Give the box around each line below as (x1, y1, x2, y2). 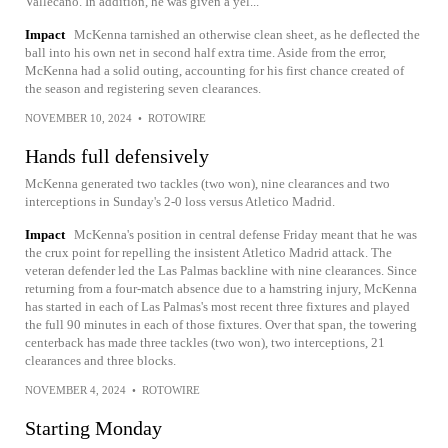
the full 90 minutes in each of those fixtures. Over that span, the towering (25, 317, 417, 332)
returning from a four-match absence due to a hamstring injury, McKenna (25, 281, 417, 296)
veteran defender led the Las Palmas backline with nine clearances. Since (25, 263, 417, 278)
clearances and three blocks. (25, 353, 176, 368)
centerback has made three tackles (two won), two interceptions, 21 (25, 335, 385, 350)
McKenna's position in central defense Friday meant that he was (74, 227, 417, 242)
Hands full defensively (25, 145, 209, 167)
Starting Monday (25, 417, 162, 439)
